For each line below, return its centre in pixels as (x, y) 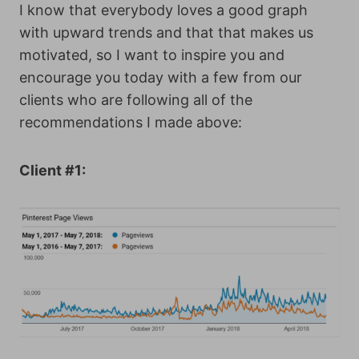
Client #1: (52, 171)
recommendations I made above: (131, 123)
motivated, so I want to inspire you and (152, 55)
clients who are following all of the (136, 100)
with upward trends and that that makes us (166, 33)
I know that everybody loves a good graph (163, 10)
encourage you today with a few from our (161, 78)
